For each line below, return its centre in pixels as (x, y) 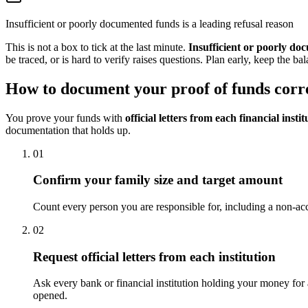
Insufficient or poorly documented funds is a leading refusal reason (150, 23)
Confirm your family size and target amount (158, 180)
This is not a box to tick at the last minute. (97, 47)
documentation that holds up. (68, 130)
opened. (50, 296)
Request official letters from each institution (154, 256)
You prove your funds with (65, 118)
